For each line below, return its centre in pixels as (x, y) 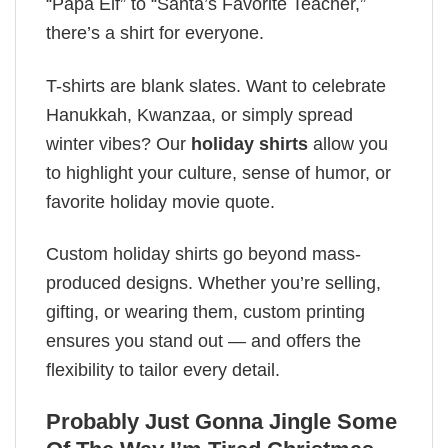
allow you (348, 143)
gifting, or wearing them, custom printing (205, 311)
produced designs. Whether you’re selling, (213, 282)
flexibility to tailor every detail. (163, 369)
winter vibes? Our (118, 143)
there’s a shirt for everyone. (155, 33)
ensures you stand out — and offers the (203, 340)
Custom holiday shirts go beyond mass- (203, 253)
